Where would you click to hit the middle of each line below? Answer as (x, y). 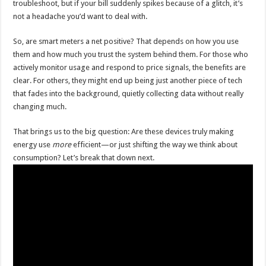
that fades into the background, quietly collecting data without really (129, 93)
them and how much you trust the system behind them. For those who (131, 54)
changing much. (40, 106)
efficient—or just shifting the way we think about (155, 144)
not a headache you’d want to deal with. (80, 16)
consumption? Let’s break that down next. (84, 157)
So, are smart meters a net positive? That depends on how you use (126, 41)
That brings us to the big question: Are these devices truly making (124, 131)
